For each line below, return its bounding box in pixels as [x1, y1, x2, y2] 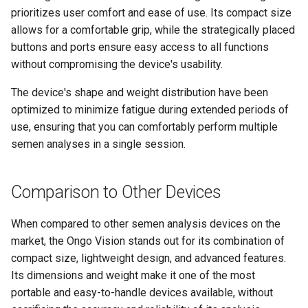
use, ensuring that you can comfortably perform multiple [11, 120, 278, 133]
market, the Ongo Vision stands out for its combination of [11, 234, 285, 247]
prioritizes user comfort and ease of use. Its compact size [11, 6, 291, 19]
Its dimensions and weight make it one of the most [11, 269, 255, 282]
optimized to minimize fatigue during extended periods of [11, 103, 289, 116]
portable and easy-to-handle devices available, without [11, 286, 273, 299]
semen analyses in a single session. [11, 137, 186, 151]
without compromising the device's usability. [11, 58, 223, 71]
